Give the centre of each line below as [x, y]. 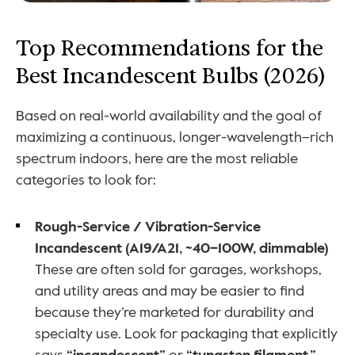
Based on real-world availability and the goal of [169, 116]
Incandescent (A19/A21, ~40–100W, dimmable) [182, 248]
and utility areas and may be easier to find [170, 291]
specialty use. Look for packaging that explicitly [186, 334]
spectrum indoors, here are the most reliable [157, 159]
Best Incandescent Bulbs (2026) [170, 76]
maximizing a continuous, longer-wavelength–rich [175, 137]
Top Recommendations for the [170, 48]
